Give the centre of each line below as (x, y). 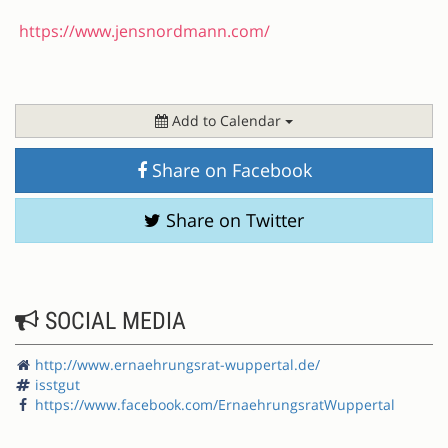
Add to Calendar (226, 120)
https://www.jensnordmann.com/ (144, 30)
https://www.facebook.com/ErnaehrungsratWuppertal (215, 404)
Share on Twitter (232, 219)
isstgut (57, 384)
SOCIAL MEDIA (112, 320)
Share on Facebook (229, 169)
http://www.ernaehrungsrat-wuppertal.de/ (177, 364)
